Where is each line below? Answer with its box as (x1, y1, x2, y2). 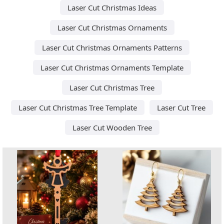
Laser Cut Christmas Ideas (67, 2, 156, 12)
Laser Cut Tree (157, 102, 205, 112)
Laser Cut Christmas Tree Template (18, 102, 137, 112)
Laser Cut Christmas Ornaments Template (40, 62, 183, 72)
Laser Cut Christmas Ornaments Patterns (42, 42, 182, 52)
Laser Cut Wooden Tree (72, 122, 152, 132)
